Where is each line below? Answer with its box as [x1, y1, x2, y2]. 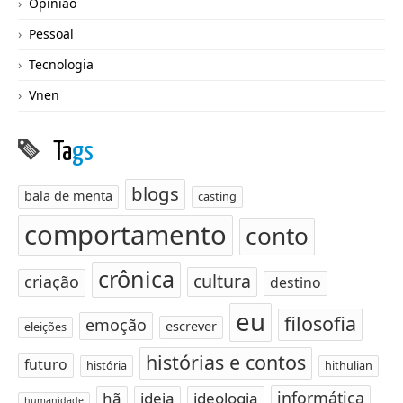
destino [270, 273, 321, 292]
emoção [85, 314, 147, 336]
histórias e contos [146, 349, 306, 375]
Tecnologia [29, 56, 94, 73]
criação [24, 271, 79, 292]
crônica [98, 264, 175, 294]
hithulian [325, 357, 372, 373]
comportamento [24, 217, 227, 253]
